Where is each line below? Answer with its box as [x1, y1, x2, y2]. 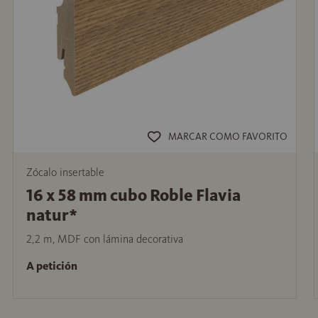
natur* [26, 204, 77, 226]
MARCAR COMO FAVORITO [168, 131, 287, 143]
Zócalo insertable [26, 165, 104, 179]
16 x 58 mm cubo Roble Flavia [26, 184, 241, 206]
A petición [26, 259, 77, 273]
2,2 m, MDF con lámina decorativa [26, 231, 183, 246]
